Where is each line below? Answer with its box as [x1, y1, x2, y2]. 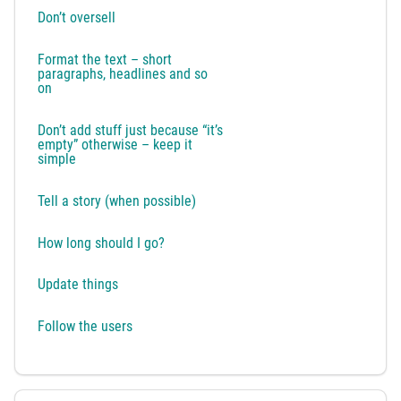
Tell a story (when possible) [38, 192, 200, 209]
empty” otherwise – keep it [38, 135, 193, 153]
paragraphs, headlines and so [38, 65, 209, 83]
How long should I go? [38, 234, 169, 252]
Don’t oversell [38, 9, 120, 27]
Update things [38, 276, 123, 294]
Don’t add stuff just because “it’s [38, 121, 224, 139]
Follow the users [38, 318, 137, 336]
